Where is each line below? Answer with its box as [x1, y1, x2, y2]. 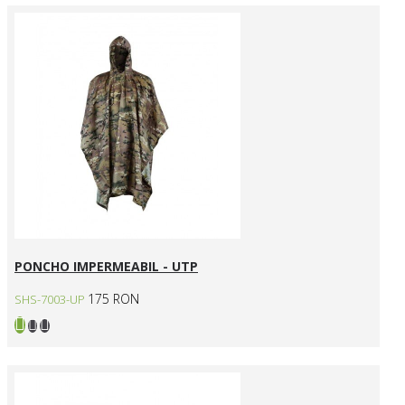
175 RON [88, 290, 139, 308]
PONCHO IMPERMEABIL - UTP [14, 258, 198, 276]
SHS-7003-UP [14, 291, 85, 308]
